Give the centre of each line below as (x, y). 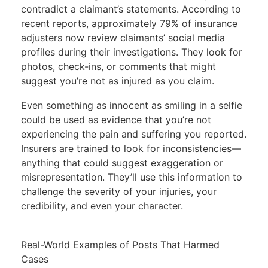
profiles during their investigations (98, 52)
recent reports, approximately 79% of (107, 24)
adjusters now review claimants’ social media (123, 38)
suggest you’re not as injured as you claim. (117, 81)
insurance (216, 24)
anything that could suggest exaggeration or (122, 162)
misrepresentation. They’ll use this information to (131, 177)
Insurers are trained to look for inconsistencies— (131, 148)
